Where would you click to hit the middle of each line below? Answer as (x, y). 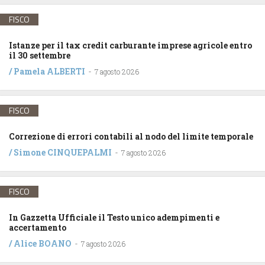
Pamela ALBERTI (49, 72)
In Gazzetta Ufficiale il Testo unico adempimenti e (114, 218)
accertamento (38, 228)
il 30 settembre (40, 56)
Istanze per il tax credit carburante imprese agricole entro (130, 46)
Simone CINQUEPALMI (63, 153)
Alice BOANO (43, 244)
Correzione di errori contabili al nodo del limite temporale (131, 137)
